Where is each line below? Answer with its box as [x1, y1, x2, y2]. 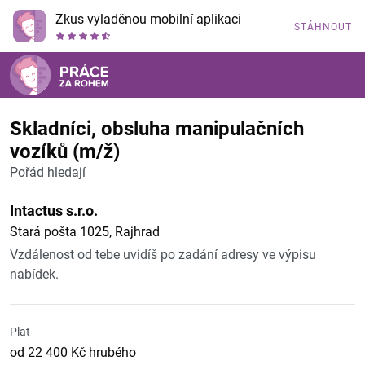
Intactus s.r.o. [10, 202, 98, 219]
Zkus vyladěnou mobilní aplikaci [55, 11, 241, 27]
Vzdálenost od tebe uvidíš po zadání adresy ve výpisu [10, 247, 316, 262]
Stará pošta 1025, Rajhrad [10, 224, 160, 240]
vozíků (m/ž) [10, 140, 120, 163]
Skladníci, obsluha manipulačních [10, 117, 304, 140]
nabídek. [10, 266, 59, 282]
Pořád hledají [10, 165, 86, 180]
